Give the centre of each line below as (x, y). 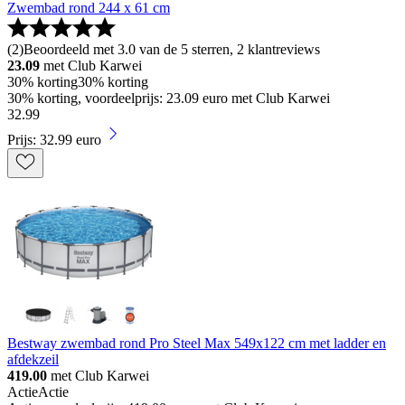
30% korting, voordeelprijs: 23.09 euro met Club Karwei (169, 98)
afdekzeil (33, 359)
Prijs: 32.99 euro (54, 139)
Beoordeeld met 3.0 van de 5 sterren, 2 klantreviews (172, 49)
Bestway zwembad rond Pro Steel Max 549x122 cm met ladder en (197, 343)
